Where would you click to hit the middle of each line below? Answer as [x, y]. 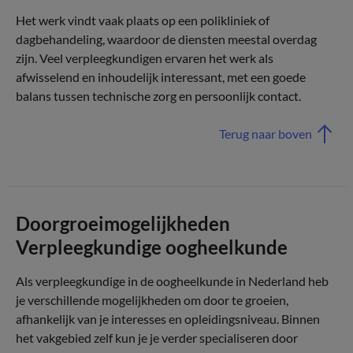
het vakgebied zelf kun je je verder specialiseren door [157, 338]
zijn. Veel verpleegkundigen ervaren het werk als [145, 58]
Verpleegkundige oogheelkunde [152, 247]
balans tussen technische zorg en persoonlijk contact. [158, 96]
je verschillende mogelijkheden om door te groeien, [152, 300]
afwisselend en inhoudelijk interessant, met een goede [161, 77]
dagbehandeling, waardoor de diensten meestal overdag [166, 39]
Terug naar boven [266, 134]
